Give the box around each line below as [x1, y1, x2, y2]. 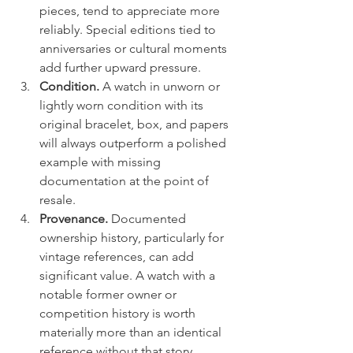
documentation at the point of [39, 173, 212, 188]
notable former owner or [39, 287, 180, 302]
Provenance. [39, 211, 108, 226]
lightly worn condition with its [39, 98, 206, 113]
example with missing [39, 154, 164, 169]
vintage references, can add [39, 249, 197, 264]
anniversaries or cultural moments [39, 41, 230, 56]
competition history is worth [39, 306, 199, 321]
